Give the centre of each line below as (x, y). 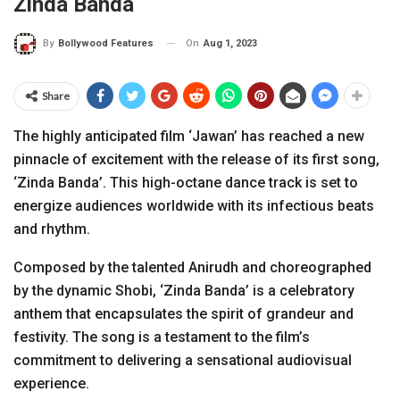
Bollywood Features (106, 43)
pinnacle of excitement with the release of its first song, (196, 159)
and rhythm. (52, 229)
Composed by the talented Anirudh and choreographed (192, 267)
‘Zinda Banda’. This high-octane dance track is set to (186, 182)
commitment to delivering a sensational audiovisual (183, 360)
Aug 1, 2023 (230, 43)
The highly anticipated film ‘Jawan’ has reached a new (189, 136)
